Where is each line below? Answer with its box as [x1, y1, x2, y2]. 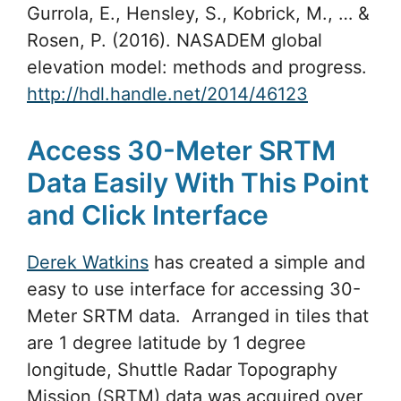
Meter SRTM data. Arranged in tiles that [27, 304, 369, 327]
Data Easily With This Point [27, 166, 369, 199]
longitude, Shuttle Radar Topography [27, 358, 337, 380]
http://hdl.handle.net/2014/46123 [27, 82, 308, 105]
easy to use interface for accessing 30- [27, 277, 361, 300]
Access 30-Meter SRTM [27, 133, 336, 166]
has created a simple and [149, 251, 365, 273]
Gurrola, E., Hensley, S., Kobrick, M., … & [27, 2, 370, 24]
